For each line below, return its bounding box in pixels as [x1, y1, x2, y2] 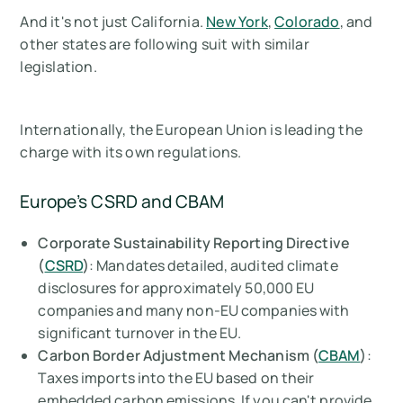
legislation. [20, 56, 97, 76]
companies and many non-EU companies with [38, 300, 350, 320]
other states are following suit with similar [20, 33, 309, 54]
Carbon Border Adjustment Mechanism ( [38, 345, 319, 365]
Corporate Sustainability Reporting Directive [38, 232, 350, 253]
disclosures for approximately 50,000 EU [38, 277, 315, 298]
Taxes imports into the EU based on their [38, 367, 315, 388]
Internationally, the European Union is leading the [20, 119, 363, 139]
